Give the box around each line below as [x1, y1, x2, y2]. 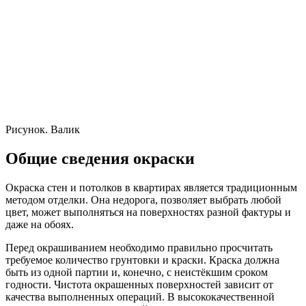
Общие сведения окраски [5, 150, 195, 168]
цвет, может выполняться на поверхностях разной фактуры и [5, 206, 291, 219]
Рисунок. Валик [5, 124, 80, 136]
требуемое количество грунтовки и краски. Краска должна [5, 254, 279, 266]
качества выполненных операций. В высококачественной [5, 291, 275, 303]
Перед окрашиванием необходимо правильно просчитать [5, 242, 273, 254]
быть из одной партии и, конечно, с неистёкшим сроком [5, 266, 268, 279]
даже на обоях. [5, 219, 74, 231]
